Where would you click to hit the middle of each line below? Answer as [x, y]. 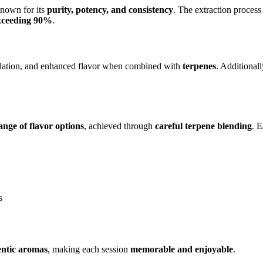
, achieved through [119, 126]
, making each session [89, 249]
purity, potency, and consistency [110, 10]
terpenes [199, 66]
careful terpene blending [203, 126]
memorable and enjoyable [182, 249]
